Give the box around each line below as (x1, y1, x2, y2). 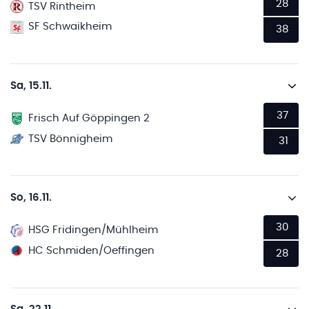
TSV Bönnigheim (28, 133, 113, 144)
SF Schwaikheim (28, 21, 112, 32)
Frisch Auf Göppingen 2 (28, 113, 150, 123)
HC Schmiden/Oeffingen (28, 245, 155, 256)
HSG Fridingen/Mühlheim (28, 225, 159, 236)
